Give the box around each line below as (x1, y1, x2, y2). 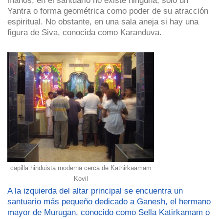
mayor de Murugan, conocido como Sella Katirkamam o (7, 208, 210, 217)
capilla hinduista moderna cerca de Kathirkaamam (10, 164, 152, 172)
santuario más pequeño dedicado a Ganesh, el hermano (7, 197, 211, 206)
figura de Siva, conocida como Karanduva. (7, 27, 162, 37)
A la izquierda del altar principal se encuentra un (7, 186, 183, 196)
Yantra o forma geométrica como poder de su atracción (7, 6, 208, 15)
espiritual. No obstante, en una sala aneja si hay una (7, 17, 198, 26)
